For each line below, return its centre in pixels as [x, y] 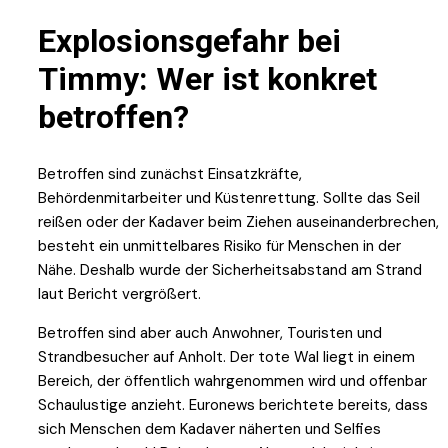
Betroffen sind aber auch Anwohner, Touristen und [210, 333]
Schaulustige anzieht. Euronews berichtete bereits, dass [233, 405]
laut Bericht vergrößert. [119, 294]
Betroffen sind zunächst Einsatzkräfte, [170, 174]
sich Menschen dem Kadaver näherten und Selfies [209, 429]
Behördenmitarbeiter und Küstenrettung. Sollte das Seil [229, 198]
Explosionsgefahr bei [189, 40]
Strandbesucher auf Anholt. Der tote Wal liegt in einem [226, 357]
